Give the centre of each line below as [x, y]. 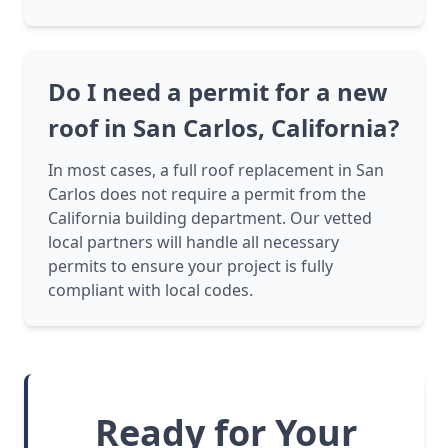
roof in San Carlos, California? [223, 128]
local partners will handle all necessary [193, 242]
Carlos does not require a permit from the [207, 194]
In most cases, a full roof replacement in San [216, 170]
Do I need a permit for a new [218, 92]
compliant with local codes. [150, 290]
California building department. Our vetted [210, 218]
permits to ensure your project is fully [190, 266]
